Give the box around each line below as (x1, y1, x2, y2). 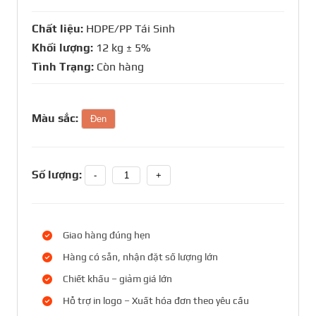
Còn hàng (97, 60, 144, 74)
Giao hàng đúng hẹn (63, 229, 150, 241)
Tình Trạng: (32, 60, 97, 74)
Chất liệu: (32, 22, 86, 36)
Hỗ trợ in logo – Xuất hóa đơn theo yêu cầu (63, 295, 249, 307)
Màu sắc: (32, 111, 78, 126)
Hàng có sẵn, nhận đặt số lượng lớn (63, 251, 218, 263)
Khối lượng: (32, 41, 96, 55)
